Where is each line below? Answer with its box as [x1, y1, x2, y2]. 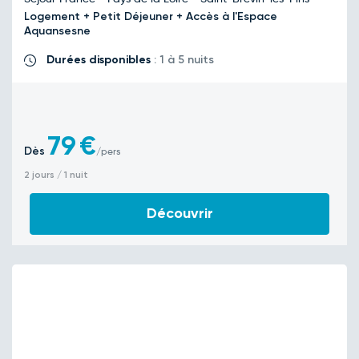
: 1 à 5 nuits [151, 53, 214, 67]
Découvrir [146, 204, 213, 222]
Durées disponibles [46, 53, 151, 67]
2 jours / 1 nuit [24, 169, 88, 180]
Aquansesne [24, 24, 94, 38]
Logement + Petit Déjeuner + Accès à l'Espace [24, 10, 277, 23]
